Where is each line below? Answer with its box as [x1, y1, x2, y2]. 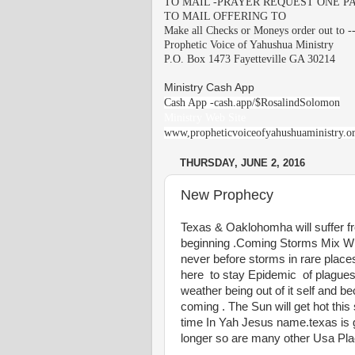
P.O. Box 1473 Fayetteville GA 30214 [164, 52, 335, 65]
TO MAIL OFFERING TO [164, 10, 286, 22]
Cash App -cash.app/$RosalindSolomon [164, 96, 340, 109]
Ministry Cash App [164, 81, 254, 94]
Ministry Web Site [164, 111, 246, 124]
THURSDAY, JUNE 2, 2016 [180, 157, 305, 170]
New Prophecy [181, 186, 273, 203]
